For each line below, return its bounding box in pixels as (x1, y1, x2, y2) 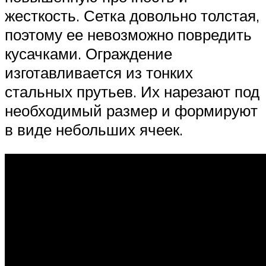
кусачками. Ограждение (5, 43, 172, 63)
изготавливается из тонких (5, 62, 193, 82)
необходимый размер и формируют (5, 100, 258, 120)
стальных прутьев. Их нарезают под (5, 81, 259, 101)
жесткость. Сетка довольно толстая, (5, 5, 259, 25)
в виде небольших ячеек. (5, 119, 183, 139)
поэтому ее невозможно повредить (5, 24, 252, 44)
